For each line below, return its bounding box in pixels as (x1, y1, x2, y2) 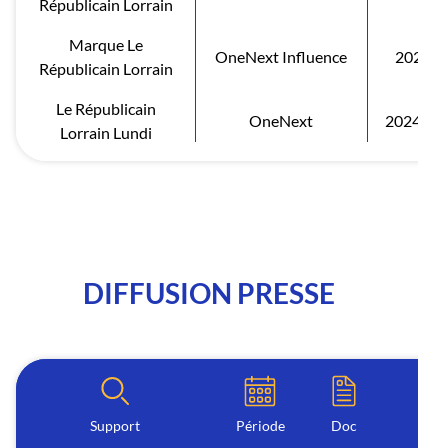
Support (89, 416, 140, 434)
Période (235, 416, 285, 434)
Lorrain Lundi (59, 122, 152, 142)
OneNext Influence (215, 46, 347, 66)
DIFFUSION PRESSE (83, 275, 335, 310)
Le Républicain (55, 98, 156, 118)
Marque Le (68, 34, 143, 54)
